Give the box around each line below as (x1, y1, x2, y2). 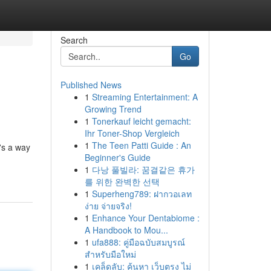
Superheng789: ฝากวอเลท (91, 188, 192, 200)
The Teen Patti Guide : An (91, 139, 191, 151)
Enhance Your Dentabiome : (91, 212, 200, 224)
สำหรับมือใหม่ (84, 248, 136, 260)
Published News (60, 79, 122, 91)
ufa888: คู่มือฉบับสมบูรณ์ (91, 236, 185, 248)
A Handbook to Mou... (84, 224, 168, 236)
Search (60, 34, 88, 46)
